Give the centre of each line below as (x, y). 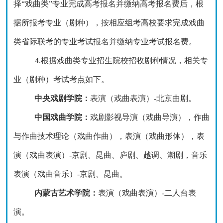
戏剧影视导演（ (118, 117)
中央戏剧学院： (62, 98)
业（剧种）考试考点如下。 (61, 79)
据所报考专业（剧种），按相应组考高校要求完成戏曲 (109, 23)
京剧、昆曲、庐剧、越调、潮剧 (127, 155)
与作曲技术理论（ (45, 136)
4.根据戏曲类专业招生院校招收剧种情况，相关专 (121, 60)
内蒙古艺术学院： (66, 193)
